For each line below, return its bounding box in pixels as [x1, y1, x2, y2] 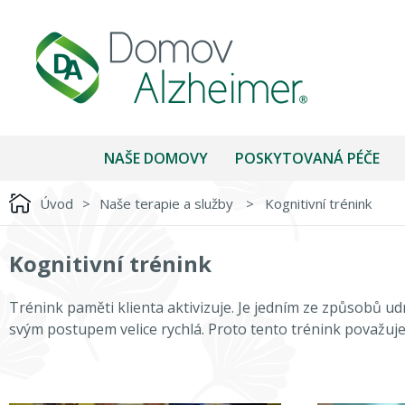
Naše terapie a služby [99, 193, 237, 212]
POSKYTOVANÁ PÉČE [235, 148, 380, 168]
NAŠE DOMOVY [104, 148, 208, 168]
